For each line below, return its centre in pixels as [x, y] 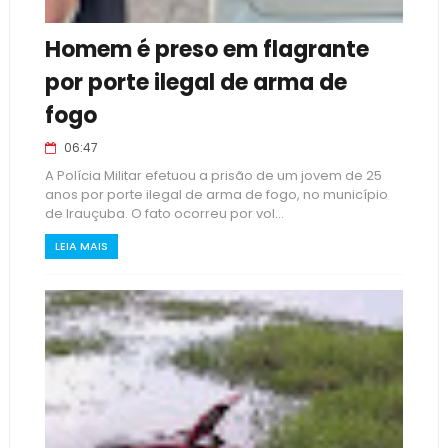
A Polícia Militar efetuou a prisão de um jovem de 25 [213, 175]
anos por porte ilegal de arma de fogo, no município [216, 194]
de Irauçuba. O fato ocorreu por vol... [164, 213]
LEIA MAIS [81, 246]
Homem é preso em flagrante [206, 49]
